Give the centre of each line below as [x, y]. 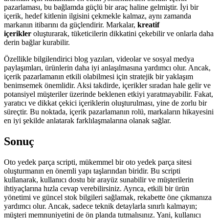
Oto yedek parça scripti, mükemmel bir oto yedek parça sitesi [98, 162]
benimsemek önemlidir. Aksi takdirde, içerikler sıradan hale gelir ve [107, 85]
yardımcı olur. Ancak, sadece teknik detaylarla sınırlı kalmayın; [100, 206]
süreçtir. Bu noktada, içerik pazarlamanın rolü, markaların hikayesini [109, 111]
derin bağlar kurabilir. [37, 42]
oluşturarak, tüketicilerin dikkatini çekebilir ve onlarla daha [122, 33]
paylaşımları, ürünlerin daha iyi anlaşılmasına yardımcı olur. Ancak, [107, 67]
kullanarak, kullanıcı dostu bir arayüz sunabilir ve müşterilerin [99, 179]
